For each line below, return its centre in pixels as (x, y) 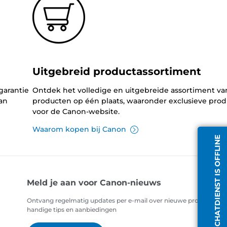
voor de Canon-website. (76, 112)
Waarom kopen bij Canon (79, 129)
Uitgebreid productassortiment (117, 72)
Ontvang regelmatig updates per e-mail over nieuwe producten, (125, 201)
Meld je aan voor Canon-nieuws (94, 183)
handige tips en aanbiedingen (72, 210)
